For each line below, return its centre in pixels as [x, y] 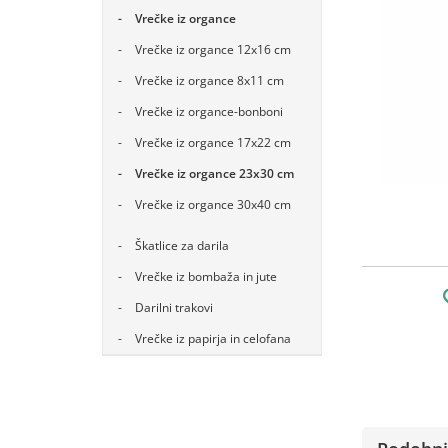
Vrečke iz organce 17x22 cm [213, 142]
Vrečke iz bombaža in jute [206, 276]
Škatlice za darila [182, 245]
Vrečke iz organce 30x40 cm [213, 204]
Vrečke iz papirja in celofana [213, 338]
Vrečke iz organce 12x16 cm [213, 49]
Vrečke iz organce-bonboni [209, 111]
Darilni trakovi [174, 307]
